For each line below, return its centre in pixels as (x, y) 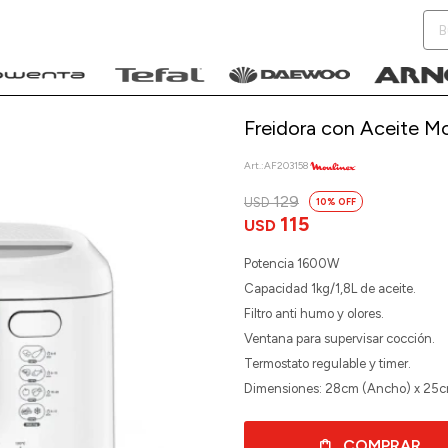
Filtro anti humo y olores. (314, 313)
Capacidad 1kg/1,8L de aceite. (330, 288)
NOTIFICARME (124, 209)
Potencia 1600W (291, 263)
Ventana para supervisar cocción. (339, 338)
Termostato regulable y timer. (327, 363)
